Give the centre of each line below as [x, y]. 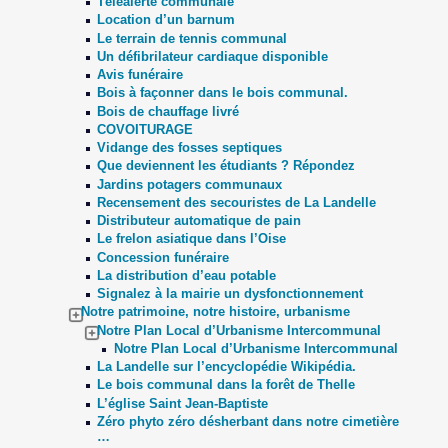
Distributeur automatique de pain [199, 220]
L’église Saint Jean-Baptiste [183, 403]
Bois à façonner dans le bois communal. [223, 93]
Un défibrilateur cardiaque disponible [213, 56]
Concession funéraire [163, 257]
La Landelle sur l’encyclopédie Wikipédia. [227, 366]
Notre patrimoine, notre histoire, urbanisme [216, 312]
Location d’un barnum [166, 20]
